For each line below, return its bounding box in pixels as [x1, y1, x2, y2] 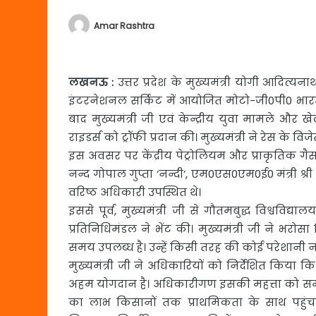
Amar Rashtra [94, 19, 154, 32]
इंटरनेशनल [68, 92, 131, 108]
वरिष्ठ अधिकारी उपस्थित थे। [68, 184, 201, 200]
